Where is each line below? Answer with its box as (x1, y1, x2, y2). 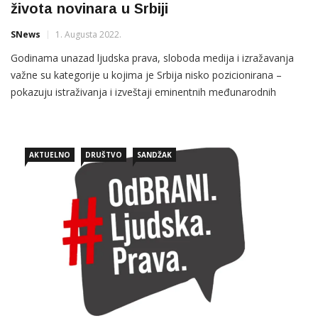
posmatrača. (11, 102, 68, 116)
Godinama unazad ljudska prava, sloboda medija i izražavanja (11, 51, 294, 65)
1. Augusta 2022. (55, 28, 121, 41)
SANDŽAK (137, 150, 172, 160)
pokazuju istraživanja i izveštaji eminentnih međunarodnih (11, 85, 276, 99)
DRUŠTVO (85, 150, 122, 160)
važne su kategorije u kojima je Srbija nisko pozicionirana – (11, 68, 282, 82)
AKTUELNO (29, 150, 70, 160)
